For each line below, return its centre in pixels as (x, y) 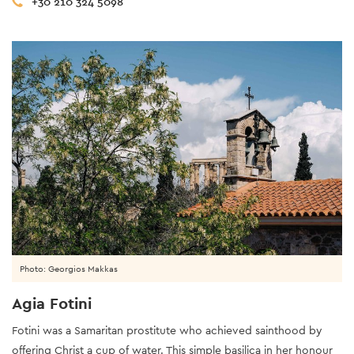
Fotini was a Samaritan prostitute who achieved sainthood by (167, 331)
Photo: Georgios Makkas (69, 269)
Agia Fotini (52, 304)
